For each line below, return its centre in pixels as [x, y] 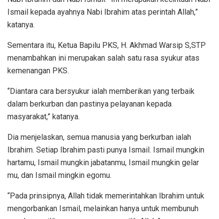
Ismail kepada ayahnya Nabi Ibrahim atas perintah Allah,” [103, 12]
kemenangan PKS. [38, 70]
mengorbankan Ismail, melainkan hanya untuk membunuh [103, 208]
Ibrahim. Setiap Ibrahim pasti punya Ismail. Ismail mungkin [106, 150]
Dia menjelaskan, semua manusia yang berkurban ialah [99, 137]
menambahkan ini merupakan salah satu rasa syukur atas [103, 58]
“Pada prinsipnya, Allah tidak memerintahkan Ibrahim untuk [106, 196]
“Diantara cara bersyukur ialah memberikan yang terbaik [101, 91]
